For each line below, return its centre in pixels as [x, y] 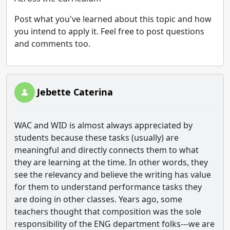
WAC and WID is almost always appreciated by [103, 125]
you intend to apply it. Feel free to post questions [109, 31]
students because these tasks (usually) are [97, 138]
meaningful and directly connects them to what [107, 150]
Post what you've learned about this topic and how [113, 19]
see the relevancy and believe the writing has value [113, 175]
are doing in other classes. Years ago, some [98, 199]
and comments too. [52, 44]
